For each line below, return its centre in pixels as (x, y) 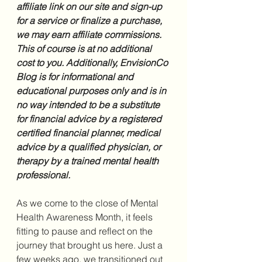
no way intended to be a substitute (89, 105)
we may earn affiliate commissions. (90, 35)
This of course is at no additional (85, 49)
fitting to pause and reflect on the (86, 231)
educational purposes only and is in (92, 91)
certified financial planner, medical (89, 133)
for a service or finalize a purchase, (90, 21)
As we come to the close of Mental (89, 203)
